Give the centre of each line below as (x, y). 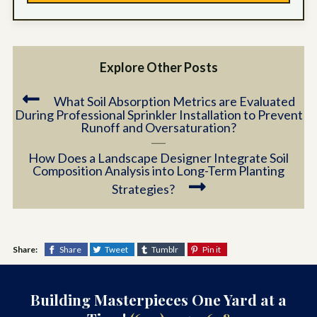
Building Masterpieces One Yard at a (158, 300)
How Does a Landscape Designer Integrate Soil (158, 157)
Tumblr (165, 250)
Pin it (211, 250)
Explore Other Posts (158, 67)
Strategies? (143, 189)
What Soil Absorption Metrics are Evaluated (174, 101)
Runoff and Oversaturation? (158, 127)
